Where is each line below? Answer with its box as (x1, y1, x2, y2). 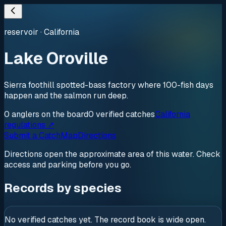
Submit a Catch (4, 130, 61, 141)
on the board (39, 108, 88, 120)
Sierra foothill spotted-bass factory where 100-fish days (4, 79, 213, 90)
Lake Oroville (4, 48, 108, 69)
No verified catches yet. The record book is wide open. (5, 214, 206, 225)
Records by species (4, 180, 122, 196)
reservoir (4, 27, 38, 37)
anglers (12, 108, 39, 120)
